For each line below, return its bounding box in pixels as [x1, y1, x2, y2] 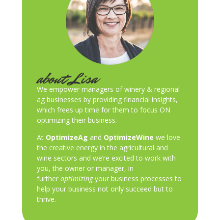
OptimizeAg [45, 133, 88, 142]
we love [153, 133, 180, 142]
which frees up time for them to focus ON [36, 105, 170, 115]
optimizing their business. [36, 115, 117, 125]
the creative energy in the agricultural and [36, 143, 168, 153]
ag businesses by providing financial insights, [36, 95, 178, 105]
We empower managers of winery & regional [36, 84, 180, 94]
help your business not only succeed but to [36, 184, 173, 194]
